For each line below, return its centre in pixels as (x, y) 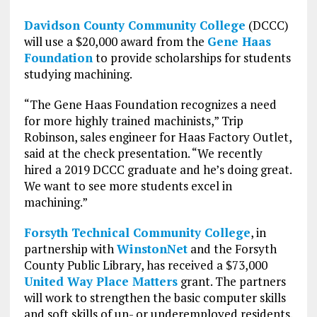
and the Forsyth (232, 249)
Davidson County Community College (134, 25)
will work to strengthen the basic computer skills (155, 298)
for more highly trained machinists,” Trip (133, 121)
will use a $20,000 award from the (115, 42)
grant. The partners (231, 282)
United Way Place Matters (100, 282)
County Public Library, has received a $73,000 (145, 265)
